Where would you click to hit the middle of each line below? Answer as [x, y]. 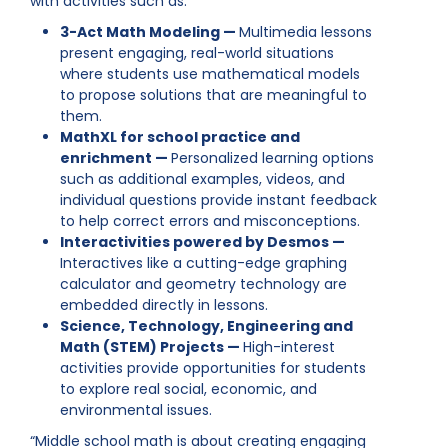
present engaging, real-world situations [197, 53]
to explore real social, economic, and [188, 389]
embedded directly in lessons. [164, 305]
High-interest [289, 347]
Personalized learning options [272, 158]
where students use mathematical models [210, 74]
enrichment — [115, 158]
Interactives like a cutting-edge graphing [203, 263]
